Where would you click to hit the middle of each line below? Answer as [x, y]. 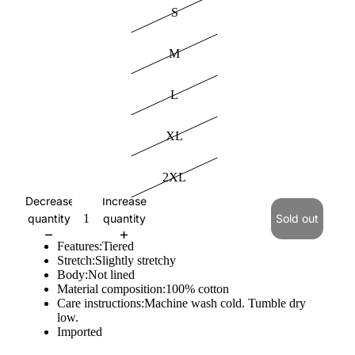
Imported [80, 332]
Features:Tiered [95, 246]
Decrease [50, 200]
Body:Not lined [96, 275]
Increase [124, 200]
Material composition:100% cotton [143, 289]
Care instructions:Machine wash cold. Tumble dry [181, 303]
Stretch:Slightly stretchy [116, 260]
